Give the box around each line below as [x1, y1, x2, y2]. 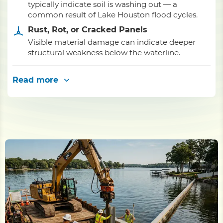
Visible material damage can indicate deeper [28, 37, 196, 47]
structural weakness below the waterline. [28, 48, 180, 57]
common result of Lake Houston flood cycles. [28, 10, 198, 19]
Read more [12, 75, 58, 85]
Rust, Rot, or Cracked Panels [28, 25, 147, 34]
